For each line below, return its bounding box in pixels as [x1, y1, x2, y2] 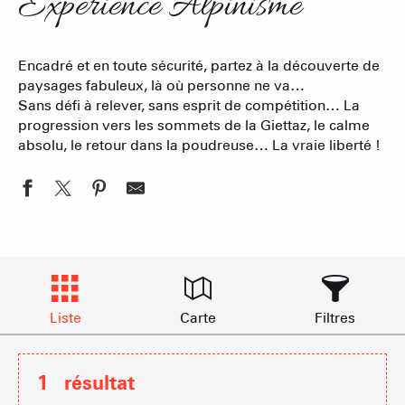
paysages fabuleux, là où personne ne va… [18, 76, 305, 94]
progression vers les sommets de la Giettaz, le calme [18, 116, 370, 134]
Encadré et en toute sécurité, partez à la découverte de [18, 56, 380, 74]
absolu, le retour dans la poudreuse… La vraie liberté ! [18, 136, 381, 154]
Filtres [315, 308, 356, 326]
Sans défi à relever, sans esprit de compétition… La [18, 96, 360, 114]
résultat [64, 369, 135, 394]
